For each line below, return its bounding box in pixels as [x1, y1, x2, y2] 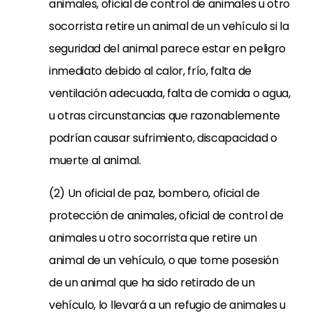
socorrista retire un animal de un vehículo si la [49, 18, 289, 34]
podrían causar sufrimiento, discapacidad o [49, 130, 277, 146]
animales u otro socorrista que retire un [49, 230, 257, 246]
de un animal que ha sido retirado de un [49, 275, 255, 291]
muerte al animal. [49, 152, 141, 168]
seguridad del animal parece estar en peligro [49, 41, 286, 57]
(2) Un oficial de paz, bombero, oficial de [49, 185, 260, 201]
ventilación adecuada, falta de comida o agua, [49, 85, 291, 101]
